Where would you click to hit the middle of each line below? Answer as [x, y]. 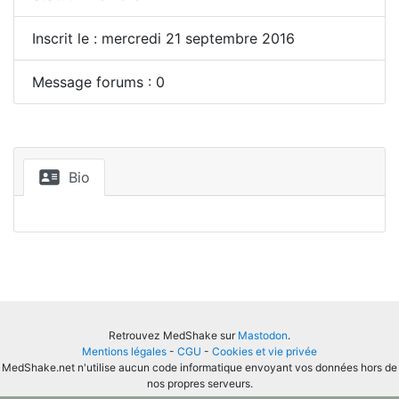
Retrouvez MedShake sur [173, 335]
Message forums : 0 [98, 82]
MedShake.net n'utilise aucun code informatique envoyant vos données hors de [199, 367]
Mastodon [263, 335]
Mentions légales [124, 351]
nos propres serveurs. [199, 383]
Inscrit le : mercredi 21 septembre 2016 [163, 38]
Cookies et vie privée [265, 351]
